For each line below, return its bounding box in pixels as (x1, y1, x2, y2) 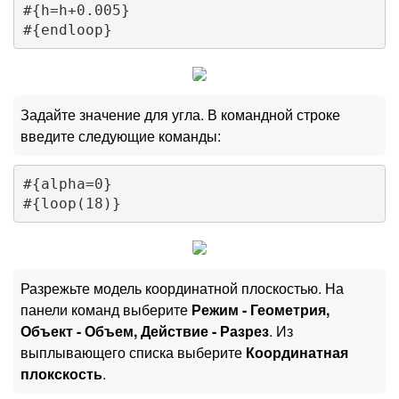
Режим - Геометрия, (191, 299, 330, 321)
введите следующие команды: (20, 126, 221, 147)
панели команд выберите (20, 299, 191, 321)
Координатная (246, 342, 348, 363)
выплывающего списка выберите (20, 342, 246, 363)
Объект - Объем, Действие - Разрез (20, 321, 269, 342)
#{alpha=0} (22, 175, 112, 192)
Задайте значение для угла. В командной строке (20, 104, 340, 126)
